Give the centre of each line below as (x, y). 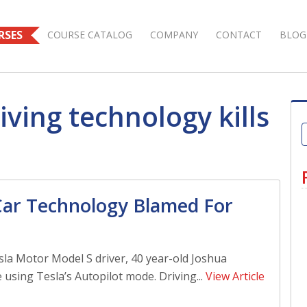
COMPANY (174, 35)
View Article (235, 277)
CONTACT (239, 35)
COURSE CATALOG (90, 35)
